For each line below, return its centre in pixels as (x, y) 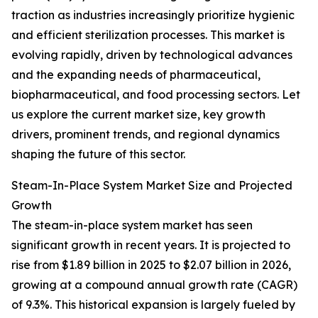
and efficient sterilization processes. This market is (148, 35)
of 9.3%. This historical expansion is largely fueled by (153, 305)
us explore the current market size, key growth (138, 115)
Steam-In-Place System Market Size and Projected (152, 186)
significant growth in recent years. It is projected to (151, 245)
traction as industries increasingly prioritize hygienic (153, 15)
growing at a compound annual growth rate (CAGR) (154, 285)
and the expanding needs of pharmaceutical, (136, 75)
